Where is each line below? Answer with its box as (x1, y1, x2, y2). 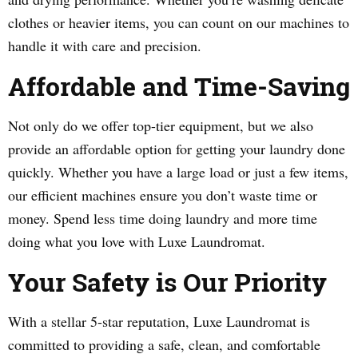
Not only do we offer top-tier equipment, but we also (8, 116, 313, 135)
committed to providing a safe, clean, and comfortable (8, 335, 320, 354)
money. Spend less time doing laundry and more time (8, 209, 317, 228)
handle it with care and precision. (8, 36, 201, 55)
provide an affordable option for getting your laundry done (8, 139, 345, 158)
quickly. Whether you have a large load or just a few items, (8, 162, 348, 181)
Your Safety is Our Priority (8, 265, 327, 299)
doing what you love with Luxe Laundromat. (8, 232, 265, 251)
